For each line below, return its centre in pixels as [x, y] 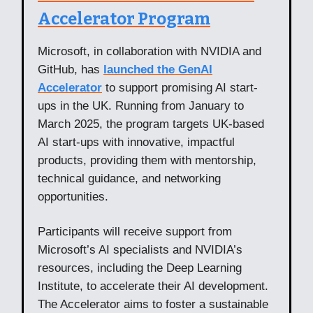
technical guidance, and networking [129, 178]
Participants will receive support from [135, 231]
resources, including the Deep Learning [140, 268]
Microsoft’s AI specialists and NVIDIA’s [140, 249]
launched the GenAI [158, 69]
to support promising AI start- [180, 87]
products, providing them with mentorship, [147, 160]
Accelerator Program [124, 19]
